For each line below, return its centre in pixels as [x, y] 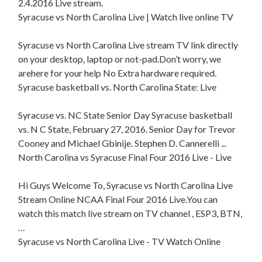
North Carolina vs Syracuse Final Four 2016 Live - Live [125, 157]
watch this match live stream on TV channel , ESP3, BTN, [130, 213]
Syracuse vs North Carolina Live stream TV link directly [128, 45]
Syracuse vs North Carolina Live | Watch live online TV [126, 17]
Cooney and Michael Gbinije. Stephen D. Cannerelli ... [123, 143]
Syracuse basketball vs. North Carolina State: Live [118, 87]
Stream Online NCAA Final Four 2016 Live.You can [118, 199]
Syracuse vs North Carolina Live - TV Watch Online [120, 242]
